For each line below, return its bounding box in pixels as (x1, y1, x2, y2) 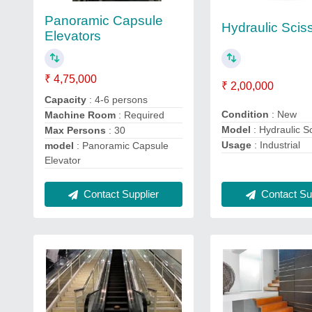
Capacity (45, 94, 89, 105)
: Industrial (254, 139, 301, 151)
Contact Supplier (81, 188, 159, 200)
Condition (221, 109, 270, 120)
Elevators (45, 28, 101, 43)
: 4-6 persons (89, 94, 148, 105)
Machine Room (45, 109, 118, 120)
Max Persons (45, 125, 109, 136)
